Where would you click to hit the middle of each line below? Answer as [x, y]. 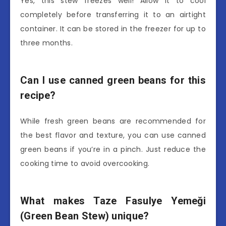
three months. [46, 43]
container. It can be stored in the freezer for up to [113, 29]
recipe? [38, 95]
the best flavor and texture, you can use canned [113, 135]
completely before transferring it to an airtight [113, 14]
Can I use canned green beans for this [113, 80]
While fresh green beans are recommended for [113, 121]
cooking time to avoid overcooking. [85, 164]
